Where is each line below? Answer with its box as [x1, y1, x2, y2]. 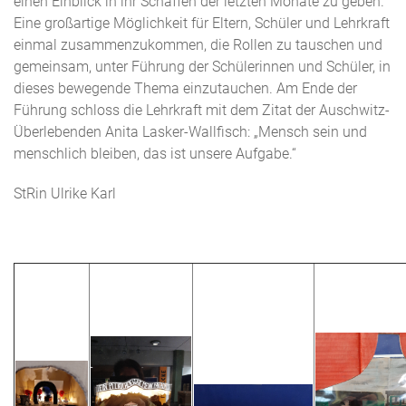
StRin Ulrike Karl [14, 185, 116, 202]
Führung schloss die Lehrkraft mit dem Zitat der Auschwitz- [14, 101, 390, 119]
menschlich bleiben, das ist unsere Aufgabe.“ [14, 145, 296, 162]
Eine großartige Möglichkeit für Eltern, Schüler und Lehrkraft [14, 14, 390, 32]
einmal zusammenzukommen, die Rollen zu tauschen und [14, 36, 382, 53]
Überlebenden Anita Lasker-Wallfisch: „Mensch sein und [14, 123, 367, 140]
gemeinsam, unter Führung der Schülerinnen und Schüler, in [14, 58, 391, 75]
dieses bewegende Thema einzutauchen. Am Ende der [14, 80, 357, 97]
